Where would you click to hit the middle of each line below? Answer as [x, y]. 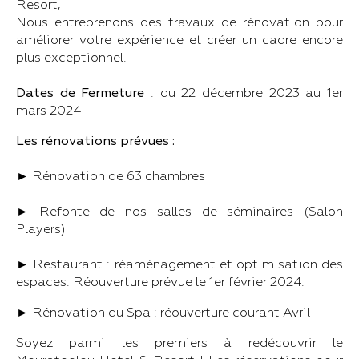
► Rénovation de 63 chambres [111, 176]
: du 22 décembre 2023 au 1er [247, 93]
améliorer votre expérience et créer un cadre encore [179, 40]
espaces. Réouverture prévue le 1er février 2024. [160, 282]
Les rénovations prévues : [95, 141]
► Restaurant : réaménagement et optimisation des [179, 264]
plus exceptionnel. [71, 58]
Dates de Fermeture [83, 93]
